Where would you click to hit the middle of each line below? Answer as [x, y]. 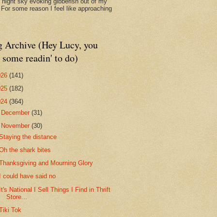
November [16, 126]
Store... [17, 197]
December [16, 112]
